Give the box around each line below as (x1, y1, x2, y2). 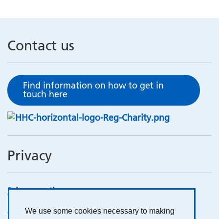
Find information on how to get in (23, 80, 164, 91)
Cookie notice (7, 203, 64, 215)
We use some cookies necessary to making (25, 207, 175, 215)
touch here (23, 88, 67, 100)
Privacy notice (7, 185, 64, 197)
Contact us (7, 37, 74, 54)
